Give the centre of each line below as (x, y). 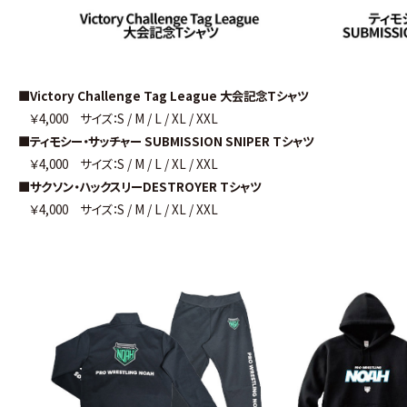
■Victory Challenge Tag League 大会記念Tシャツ (164, 96)
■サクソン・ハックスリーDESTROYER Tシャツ (140, 187)
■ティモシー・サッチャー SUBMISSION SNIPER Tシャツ (167, 141)
